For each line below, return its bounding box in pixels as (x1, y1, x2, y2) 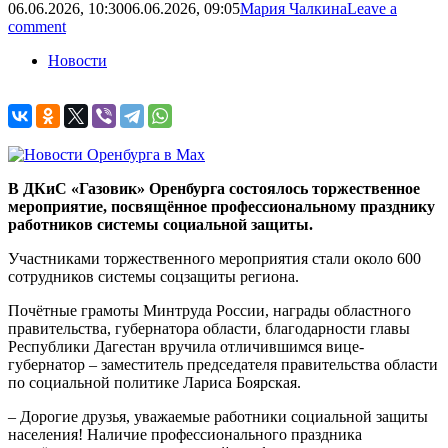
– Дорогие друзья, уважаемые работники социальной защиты (8, 407, 428, 425)
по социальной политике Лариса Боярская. (8, 373, 305, 391)
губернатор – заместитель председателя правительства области (8, 355, 438, 373)
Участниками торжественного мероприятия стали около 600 (8, 249, 421, 267)
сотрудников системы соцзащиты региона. (8, 267, 299, 285)
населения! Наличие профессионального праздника (8, 425, 362, 443)
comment (8, 17, 66, 35)
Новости (48, 51, 107, 69)
